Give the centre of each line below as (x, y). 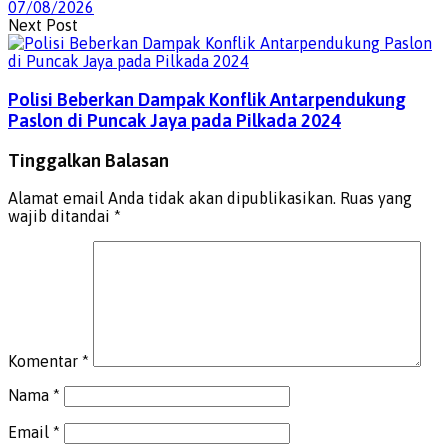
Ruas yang (376, 198)
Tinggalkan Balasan (88, 160)
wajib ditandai (61, 216)
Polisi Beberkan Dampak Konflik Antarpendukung (207, 99)
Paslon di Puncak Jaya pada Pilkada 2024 (174, 120)
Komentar (45, 361)
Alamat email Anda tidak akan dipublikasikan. (172, 198)
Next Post (43, 25)
